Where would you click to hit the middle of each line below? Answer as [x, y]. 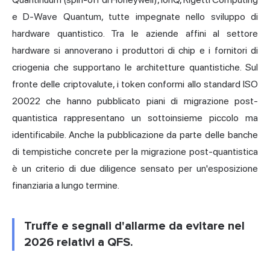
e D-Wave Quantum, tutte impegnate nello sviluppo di [135, 17]
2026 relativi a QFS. [79, 243]
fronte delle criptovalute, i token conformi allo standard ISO [135, 84]
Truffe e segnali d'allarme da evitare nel [134, 226]
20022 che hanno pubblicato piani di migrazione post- [135, 101]
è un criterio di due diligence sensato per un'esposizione [135, 169]
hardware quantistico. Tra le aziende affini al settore [135, 34]
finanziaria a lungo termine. [66, 186]
